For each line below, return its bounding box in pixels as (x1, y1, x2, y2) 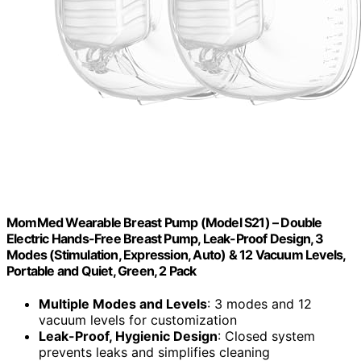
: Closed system (218, 328, 315, 345)
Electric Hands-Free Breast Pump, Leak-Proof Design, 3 (6, 230, 324, 247)
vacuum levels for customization (39, 312, 237, 329)
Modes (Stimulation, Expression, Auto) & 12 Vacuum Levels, (6, 246, 346, 263)
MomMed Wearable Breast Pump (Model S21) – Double (6, 214, 322, 230)
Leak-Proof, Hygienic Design (39, 328, 218, 345)
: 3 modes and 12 (207, 296, 312, 313)
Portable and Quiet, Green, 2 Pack (6, 262, 197, 279)
